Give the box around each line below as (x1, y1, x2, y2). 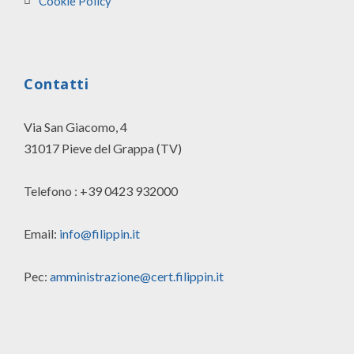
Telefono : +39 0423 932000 (24, 183, 178, 198)
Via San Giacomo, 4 (24, 119, 127, 134)
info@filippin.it (59, 225, 140, 241)
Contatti (24, 73, 88, 93)
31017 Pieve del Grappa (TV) (24, 140, 182, 156)
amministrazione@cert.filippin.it (50, 268, 224, 284)
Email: (24, 225, 59, 241)
